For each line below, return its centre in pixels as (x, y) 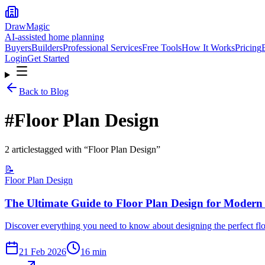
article (22, 149)
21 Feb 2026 (43, 252)
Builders (47, 48)
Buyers (18, 48)
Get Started (48, 58)
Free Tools (162, 48)
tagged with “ (63, 149)
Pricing (248, 48)
